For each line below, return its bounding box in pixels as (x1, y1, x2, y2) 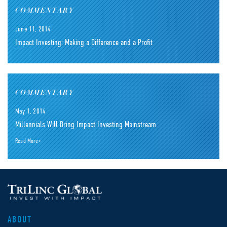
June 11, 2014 (15, 25, 51, 33)
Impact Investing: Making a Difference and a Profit (15, 38, 153, 47)
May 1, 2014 (15, 107, 46, 115)
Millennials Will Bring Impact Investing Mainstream (15, 120, 156, 129)
